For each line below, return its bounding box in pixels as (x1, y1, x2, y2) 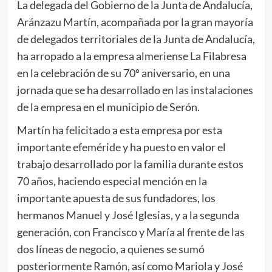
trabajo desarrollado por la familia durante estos (16, 157, 243, 171)
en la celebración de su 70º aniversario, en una (16, 66, 230, 80)
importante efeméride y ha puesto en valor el (16, 140, 226, 154)
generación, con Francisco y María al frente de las (16, 225, 245, 239)
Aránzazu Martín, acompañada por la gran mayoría (16, 15, 253, 29)
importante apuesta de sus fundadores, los (16, 191, 216, 205)
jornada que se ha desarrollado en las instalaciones (16, 83, 253, 97)
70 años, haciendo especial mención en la (16, 174, 207, 188)
